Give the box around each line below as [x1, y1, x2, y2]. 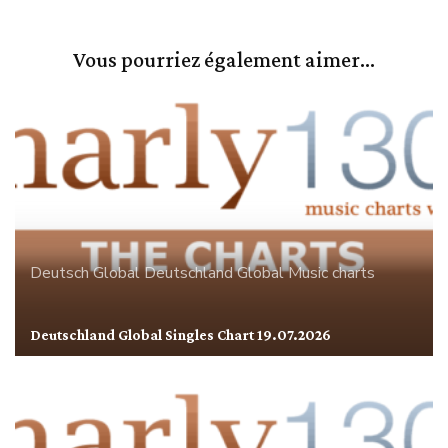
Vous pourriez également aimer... [73, 47, 375, 73]
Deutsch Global [30, 261, 140, 284]
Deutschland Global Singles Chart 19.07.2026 [30, 326, 331, 343]
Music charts [288, 261, 375, 284]
